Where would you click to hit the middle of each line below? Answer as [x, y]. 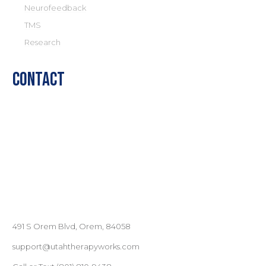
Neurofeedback [55, 7]
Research [42, 42]
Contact [39, 80]
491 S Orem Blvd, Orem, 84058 [72, 226]
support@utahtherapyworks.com [76, 246]
